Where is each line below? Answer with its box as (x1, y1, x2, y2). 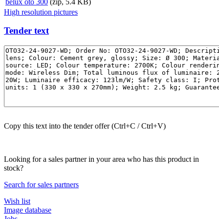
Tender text (4, 25, 49, 36)
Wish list (4, 197, 30, 206)
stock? (4, 164, 23, 173)
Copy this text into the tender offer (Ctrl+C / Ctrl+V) (4, 122, 166, 131)
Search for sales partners (4, 180, 79, 189)
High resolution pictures (4, 7, 78, 16)
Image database (4, 206, 51, 215)
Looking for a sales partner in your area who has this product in (4, 155, 199, 164)
